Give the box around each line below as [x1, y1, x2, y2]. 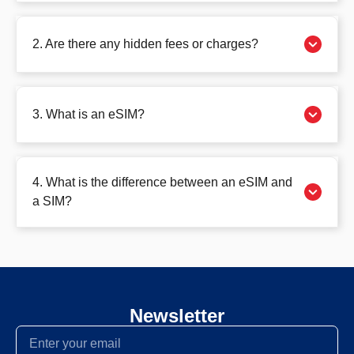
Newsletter [130, 304, 224, 326]
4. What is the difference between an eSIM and [32, 175, 292, 189]
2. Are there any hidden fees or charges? [32, 36, 258, 51]
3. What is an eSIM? [32, 107, 145, 121]
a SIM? [32, 194, 72, 208]
